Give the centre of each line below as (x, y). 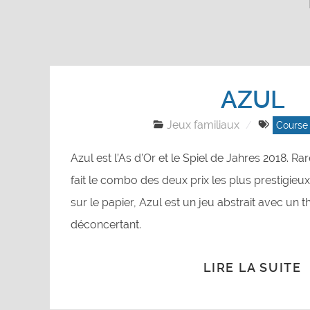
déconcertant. (106, 224)
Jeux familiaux (203, 125)
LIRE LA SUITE (252, 268)
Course (292, 125)
